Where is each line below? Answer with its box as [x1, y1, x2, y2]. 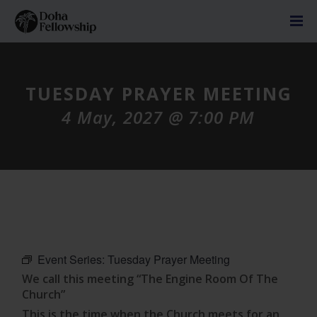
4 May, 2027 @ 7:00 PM [62, 105, 255, 129]
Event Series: [38, 251, 108, 267]
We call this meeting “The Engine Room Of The [22, 271, 279, 287]
